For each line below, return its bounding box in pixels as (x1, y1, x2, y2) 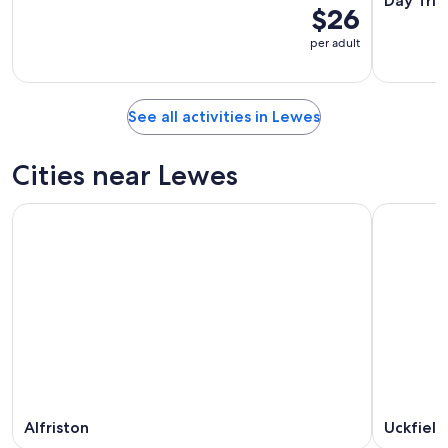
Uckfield (384, 417, 446, 437)
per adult (310, 35, 360, 51)
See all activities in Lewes (128, 107, 320, 126)
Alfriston (24, 417, 89, 437)
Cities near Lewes (12, 158, 238, 192)
